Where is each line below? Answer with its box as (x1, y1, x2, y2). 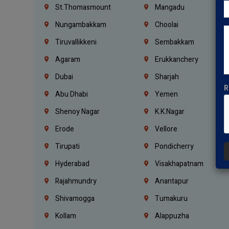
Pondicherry (153, 141, 194, 152)
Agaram (54, 54, 81, 65)
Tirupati (54, 141, 80, 152)
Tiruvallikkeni (54, 36, 97, 48)
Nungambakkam (54, 19, 107, 30)
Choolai (153, 19, 179, 30)
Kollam (54, 210, 77, 221)
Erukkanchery (153, 54, 199, 65)
